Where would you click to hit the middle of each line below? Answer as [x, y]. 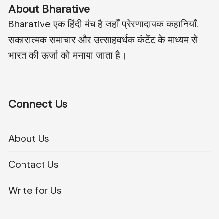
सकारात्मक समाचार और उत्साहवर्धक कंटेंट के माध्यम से [103, 40]
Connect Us [38, 104]
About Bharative [49, 9]
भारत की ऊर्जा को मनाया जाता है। [68, 55]
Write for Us [35, 190]
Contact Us [34, 164]
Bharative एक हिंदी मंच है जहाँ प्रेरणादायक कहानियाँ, [104, 24]
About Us [29, 139]
